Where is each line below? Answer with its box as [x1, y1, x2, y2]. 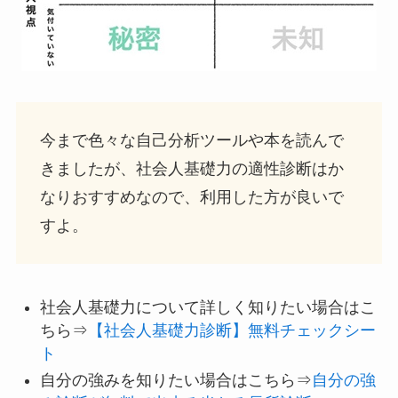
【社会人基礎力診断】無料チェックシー [87, 322, 376, 339]
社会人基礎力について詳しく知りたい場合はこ [39, 298, 376, 316]
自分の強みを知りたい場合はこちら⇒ [39, 371, 312, 390]
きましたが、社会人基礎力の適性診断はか [39, 160, 344, 179]
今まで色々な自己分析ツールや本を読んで [39, 131, 344, 150]
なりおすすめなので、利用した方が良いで [39, 188, 344, 207]
